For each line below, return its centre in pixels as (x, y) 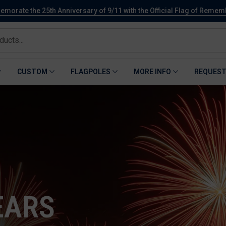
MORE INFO (152, 72)
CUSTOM (32, 72)
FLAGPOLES (91, 72)
